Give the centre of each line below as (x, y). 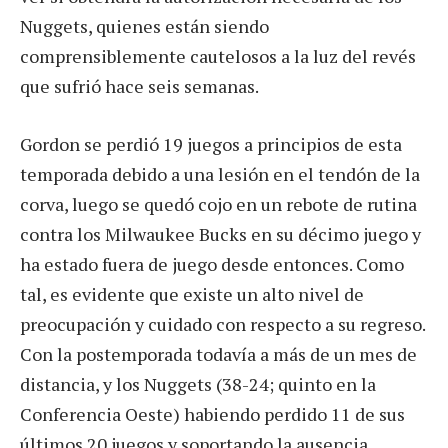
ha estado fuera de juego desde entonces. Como (212, 263)
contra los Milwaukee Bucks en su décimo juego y (220, 233)
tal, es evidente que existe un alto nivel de (192, 293)
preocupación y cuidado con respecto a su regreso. (222, 323)
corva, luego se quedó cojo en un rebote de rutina (218, 203)
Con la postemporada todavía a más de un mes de (218, 353)
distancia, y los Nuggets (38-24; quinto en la (198, 383)
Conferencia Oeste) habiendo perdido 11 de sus (212, 413)
